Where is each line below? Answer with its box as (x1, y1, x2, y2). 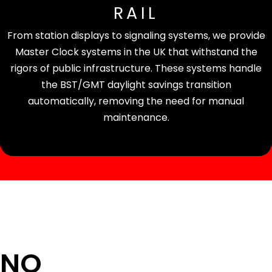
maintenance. (103, 110, 169, 125)
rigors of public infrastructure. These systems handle (10, 61, 262, 76)
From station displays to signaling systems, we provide (7, 29, 265, 43)
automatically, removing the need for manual (28, 94, 244, 109)
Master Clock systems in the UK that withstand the (15, 45, 257, 59)
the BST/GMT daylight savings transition (41, 78, 231, 92)
